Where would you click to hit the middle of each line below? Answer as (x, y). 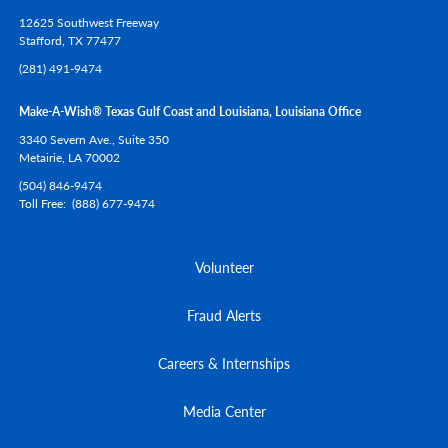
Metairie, (42, 157)
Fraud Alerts (224, 314)
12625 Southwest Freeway (89, 22)
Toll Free (41, 203)
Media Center (224, 410)
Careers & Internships (224, 362)
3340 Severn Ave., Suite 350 (94, 139)
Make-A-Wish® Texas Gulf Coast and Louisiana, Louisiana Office (190, 111)
